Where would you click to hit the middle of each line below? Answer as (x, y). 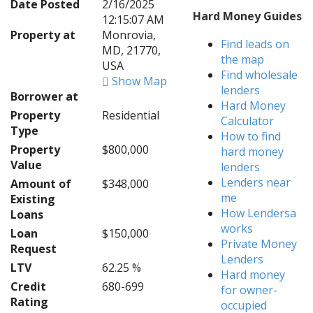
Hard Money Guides (248, 16)
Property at (43, 35)
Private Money (259, 244)
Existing (33, 199)
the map (243, 59)
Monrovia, (129, 35)
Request (34, 249)
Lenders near (256, 182)
